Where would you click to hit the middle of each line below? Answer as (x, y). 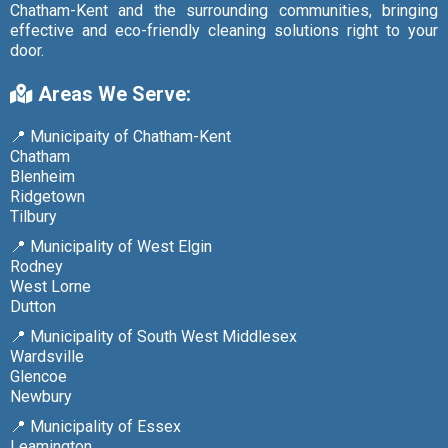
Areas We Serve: (114, 93)
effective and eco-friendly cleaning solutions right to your (224, 30)
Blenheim (42, 176)
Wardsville (47, 356)
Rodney (36, 266)
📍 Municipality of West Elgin (111, 246)
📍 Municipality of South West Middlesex (153, 336)
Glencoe (38, 376)
